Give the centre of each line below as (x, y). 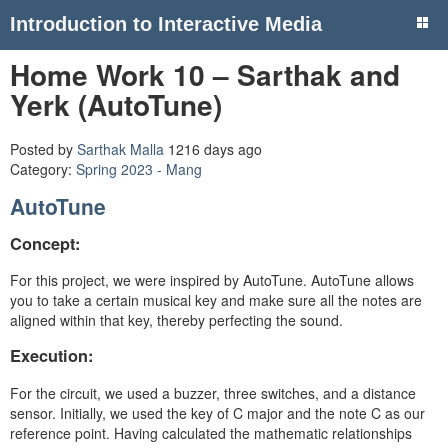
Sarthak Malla (120, 148)
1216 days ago (213, 148)
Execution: (54, 356)
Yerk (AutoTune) (116, 104)
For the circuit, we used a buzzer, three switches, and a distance (213, 392)
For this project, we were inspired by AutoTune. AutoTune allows (212, 279)
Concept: (45, 243)
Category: (43, 168)
